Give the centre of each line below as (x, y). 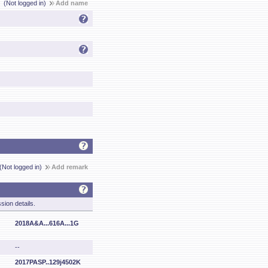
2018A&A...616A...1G (47, 223)
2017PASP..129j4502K (48, 262)
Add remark (70, 167)
